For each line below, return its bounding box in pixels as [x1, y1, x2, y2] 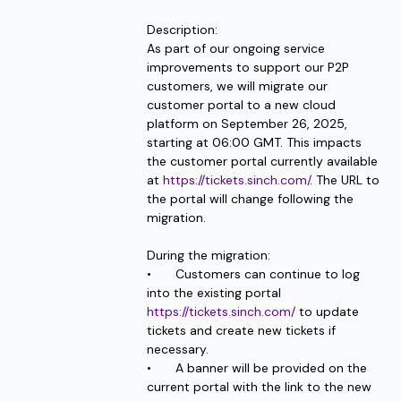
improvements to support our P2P [146, 58, 349, 75]
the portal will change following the [146, 190, 354, 207]
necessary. [146, 340, 209, 357]
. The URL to [309, 171, 380, 188]
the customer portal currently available [146, 152, 378, 169]
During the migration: [146, 246, 270, 263]
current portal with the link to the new [146, 378, 371, 395]
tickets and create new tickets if [146, 321, 336, 338]
